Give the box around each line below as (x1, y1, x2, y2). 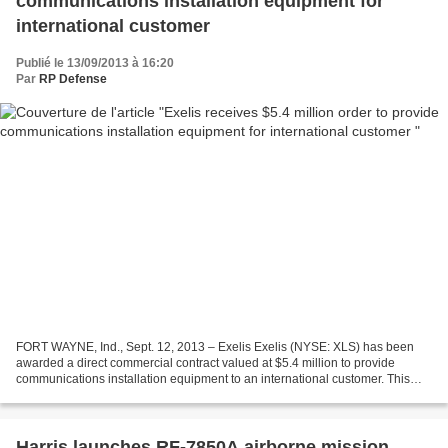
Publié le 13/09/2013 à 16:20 (16, 56, 174, 71)
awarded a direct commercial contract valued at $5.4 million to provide (16, 355, 395, 370)
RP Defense (39, 72, 107, 87)
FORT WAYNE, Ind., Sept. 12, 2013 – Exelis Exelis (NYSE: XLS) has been (16, 339, 414, 354)
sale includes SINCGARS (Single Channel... (16, 387, 255, 402)
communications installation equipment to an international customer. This (16, 371, 410, 386)
